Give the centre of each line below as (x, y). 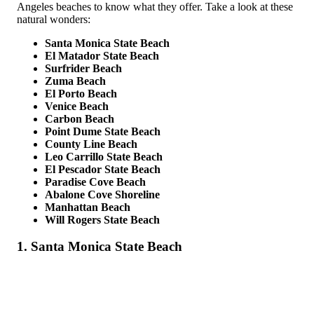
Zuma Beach (75, 81)
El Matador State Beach (102, 55)
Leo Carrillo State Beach (104, 156)
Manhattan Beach (88, 207)
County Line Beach (91, 144)
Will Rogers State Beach (102, 219)
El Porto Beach (81, 93)
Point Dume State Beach (103, 131)
